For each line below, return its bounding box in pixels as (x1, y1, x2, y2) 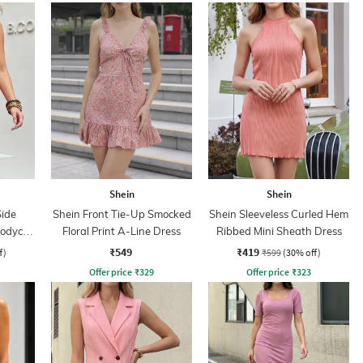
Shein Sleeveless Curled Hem (209, 207, 348, 220)
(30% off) (283, 246, 321, 258)
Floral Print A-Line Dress (62, 224, 181, 237)
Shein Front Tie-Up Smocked (52, 207, 191, 220)
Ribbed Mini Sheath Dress (216, 224, 342, 237)
